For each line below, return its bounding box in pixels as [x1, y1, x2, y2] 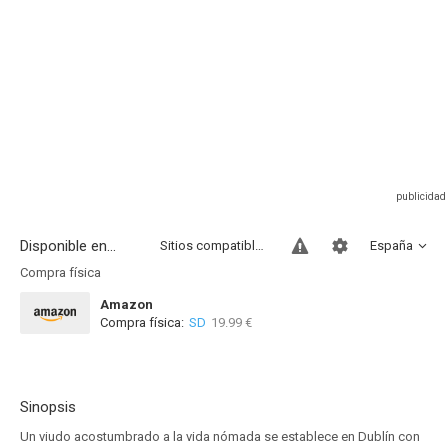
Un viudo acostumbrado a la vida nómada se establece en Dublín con [20, 429, 420, 444]
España [370, 238, 413, 253]
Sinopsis [20, 398, 76, 416]
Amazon [100, 297, 153, 312]
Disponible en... [20, 237, 116, 255]
